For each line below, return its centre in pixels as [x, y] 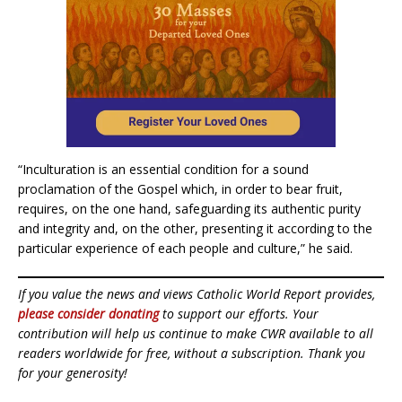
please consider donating [88, 313]
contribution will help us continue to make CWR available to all [196, 333]
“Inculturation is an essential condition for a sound [163, 169]
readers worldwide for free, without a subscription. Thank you [192, 353]
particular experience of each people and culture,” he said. [185, 248]
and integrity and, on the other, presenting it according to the [195, 228]
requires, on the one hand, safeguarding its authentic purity [189, 208]
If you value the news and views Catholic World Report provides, [197, 293]
